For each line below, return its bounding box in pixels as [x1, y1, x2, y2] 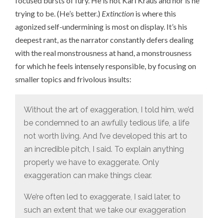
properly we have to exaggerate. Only [23, 157, 159, 167]
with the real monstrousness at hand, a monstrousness [15, 48, 192, 58]
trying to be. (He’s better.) [15, 9, 102, 18]
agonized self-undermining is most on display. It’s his [15, 22, 188, 32]
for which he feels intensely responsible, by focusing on [15, 61, 197, 71]
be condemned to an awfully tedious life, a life [23, 118, 189, 127]
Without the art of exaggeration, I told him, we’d [23, 105, 194, 114]
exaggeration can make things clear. [23, 170, 152, 180]
